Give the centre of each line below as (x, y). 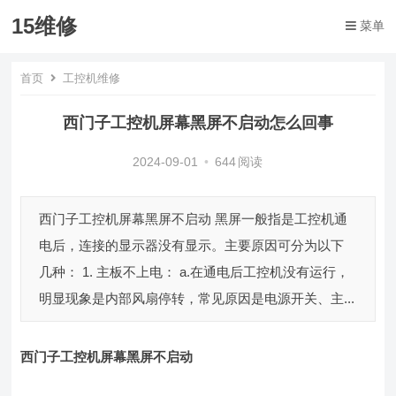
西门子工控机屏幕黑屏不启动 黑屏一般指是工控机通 (194, 219)
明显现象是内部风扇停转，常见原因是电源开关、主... (197, 298)
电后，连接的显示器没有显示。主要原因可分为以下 (192, 245)
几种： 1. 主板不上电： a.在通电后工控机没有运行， (194, 272)
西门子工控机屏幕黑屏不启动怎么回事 (198, 123)
